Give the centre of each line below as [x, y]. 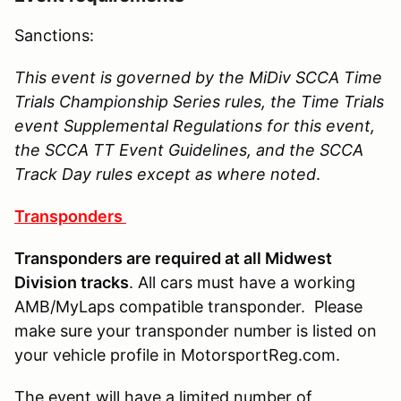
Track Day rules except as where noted [165, 174]
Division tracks [72, 282]
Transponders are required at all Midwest [173, 258]
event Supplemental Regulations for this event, [195, 125]
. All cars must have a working [242, 282]
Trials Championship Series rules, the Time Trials [199, 101]
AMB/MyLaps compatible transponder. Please [188, 306]
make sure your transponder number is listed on [196, 330]
